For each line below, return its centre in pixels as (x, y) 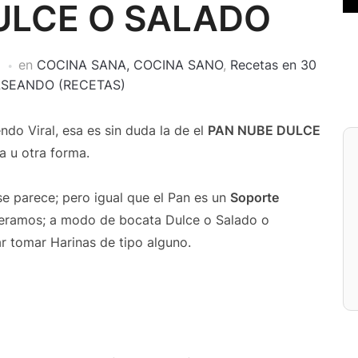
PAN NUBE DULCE (264, 130)
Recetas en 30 (273, 65)
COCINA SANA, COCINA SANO (129, 65)
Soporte (255, 197)
